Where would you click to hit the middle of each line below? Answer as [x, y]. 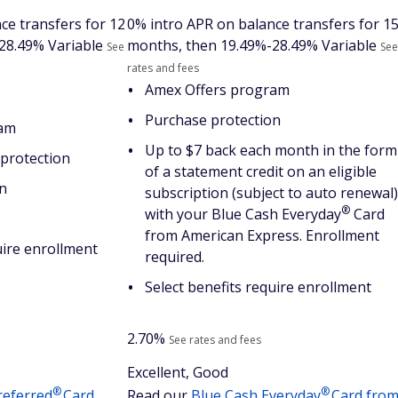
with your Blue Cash [213, 214]
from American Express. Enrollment [262, 235]
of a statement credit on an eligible [261, 171]
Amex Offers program [217, 89]
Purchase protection [213, 119]
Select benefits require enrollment [258, 287]
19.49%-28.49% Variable [298, 45]
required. [175, 256]
